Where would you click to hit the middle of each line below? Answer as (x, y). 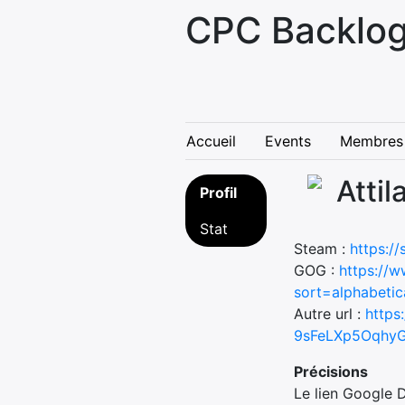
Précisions (331, 372)
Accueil (211, 141)
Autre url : (330, 314)
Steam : (322, 249)
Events (288, 141)
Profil (218, 193)
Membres (372, 141)
